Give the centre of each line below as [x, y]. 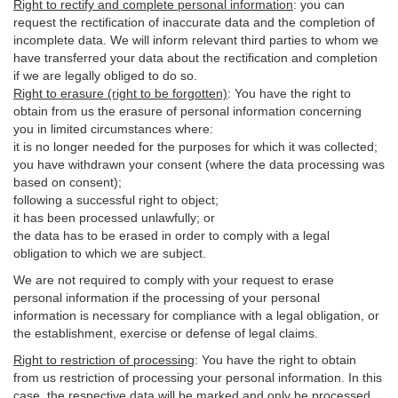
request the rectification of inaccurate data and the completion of [194, 22]
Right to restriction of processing [104, 360]
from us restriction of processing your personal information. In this [198, 378]
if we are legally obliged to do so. [105, 76]
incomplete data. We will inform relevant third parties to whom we [196, 40]
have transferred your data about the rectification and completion [195, 58]
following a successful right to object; [116, 200]
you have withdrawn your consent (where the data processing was [199, 164]
